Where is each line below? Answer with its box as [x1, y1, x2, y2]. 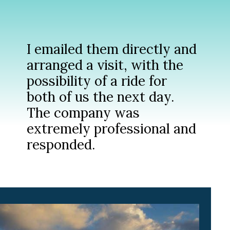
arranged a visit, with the [27, 56, 184, 73]
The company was [27, 104, 140, 121]
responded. [27, 136, 95, 153]
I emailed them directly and [27, 40, 197, 57]
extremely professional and [27, 120, 197, 137]
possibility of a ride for [27, 72, 167, 89]
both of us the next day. [27, 88, 175, 105]
